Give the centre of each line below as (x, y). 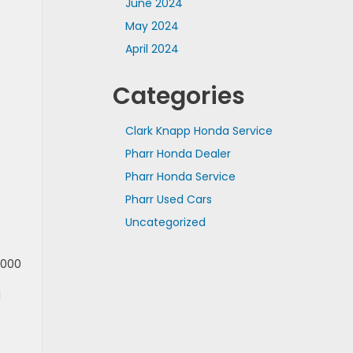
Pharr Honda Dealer (178, 154)
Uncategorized (165, 222)
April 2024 (152, 49)
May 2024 (152, 26)
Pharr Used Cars (169, 199)
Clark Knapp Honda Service (199, 131)
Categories (179, 96)
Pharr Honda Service (180, 176)
